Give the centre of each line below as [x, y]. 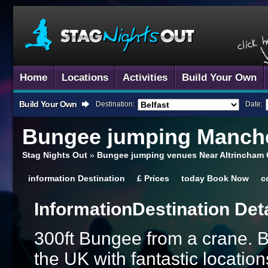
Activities [145, 77]
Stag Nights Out [55, 155]
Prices [157, 178]
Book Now [228, 178]
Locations [85, 77]
